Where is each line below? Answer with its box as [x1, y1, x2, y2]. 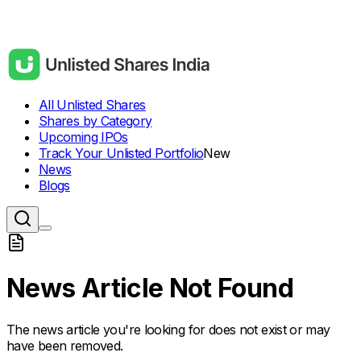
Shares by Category [39, 113, 152, 129]
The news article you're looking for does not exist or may [6, 321, 330, 338]
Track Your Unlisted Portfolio [39, 145, 204, 161]
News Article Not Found [6, 272, 293, 305]
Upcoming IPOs [39, 129, 128, 145]
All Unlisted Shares [39, 97, 146, 113]
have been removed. [6, 337, 123, 354]
